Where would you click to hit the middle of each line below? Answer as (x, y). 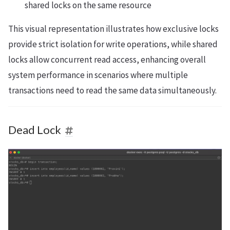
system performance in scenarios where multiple (98, 75)
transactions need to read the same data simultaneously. (112, 90)
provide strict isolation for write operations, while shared (113, 44)
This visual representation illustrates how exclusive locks (113, 29)
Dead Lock (35, 130)
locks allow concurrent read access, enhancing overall (107, 60)
